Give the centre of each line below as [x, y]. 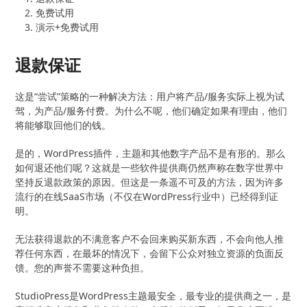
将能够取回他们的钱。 [63, 125]
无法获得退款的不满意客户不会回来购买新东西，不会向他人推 [150, 238]
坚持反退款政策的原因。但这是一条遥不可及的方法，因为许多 [150, 182]
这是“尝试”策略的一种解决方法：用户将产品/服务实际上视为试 [150, 96]
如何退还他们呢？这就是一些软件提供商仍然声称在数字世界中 [150, 167]
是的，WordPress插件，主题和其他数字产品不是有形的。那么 [150, 153]
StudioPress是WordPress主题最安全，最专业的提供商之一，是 [153, 295]
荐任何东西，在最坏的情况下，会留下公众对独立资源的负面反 [150, 253]
